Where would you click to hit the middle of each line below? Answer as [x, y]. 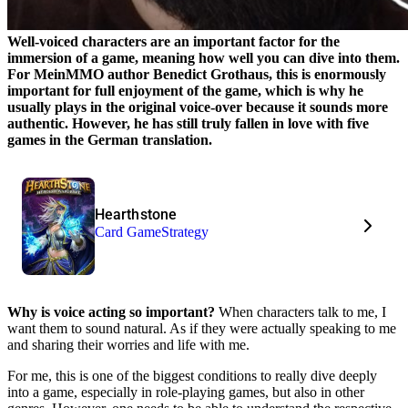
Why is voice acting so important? [111, 311]
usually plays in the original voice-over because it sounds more [198, 107]
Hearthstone [136, 215]
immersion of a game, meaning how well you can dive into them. [204, 57]
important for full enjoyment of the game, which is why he [185, 90]
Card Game [128, 232]
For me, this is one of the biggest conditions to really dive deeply [192, 375]
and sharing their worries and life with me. [128, 344]
